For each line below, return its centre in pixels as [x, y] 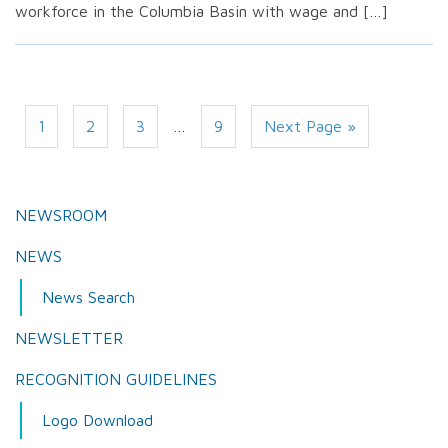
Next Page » [310, 126]
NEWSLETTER [69, 338]
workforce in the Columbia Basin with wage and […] [201, 11]
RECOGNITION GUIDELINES [116, 379]
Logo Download [97, 420]
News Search [88, 297]
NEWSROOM [61, 215]
